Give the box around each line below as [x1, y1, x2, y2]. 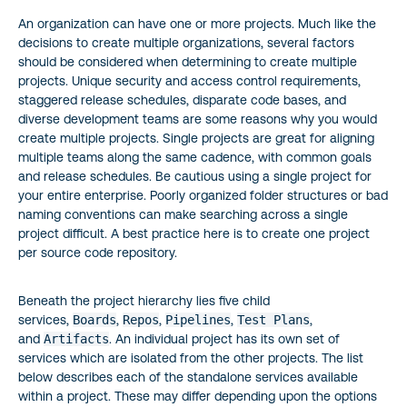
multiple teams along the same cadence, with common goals [18, 149, 372, 164]
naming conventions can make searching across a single [18, 206, 348, 222]
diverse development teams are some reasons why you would [18, 111, 377, 126]
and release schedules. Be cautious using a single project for [18, 168, 372, 184]
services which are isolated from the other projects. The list [18, 350, 363, 365]
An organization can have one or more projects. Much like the [18, 15, 376, 31]
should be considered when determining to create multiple [18, 54, 357, 69]
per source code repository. [18, 244, 177, 260]
